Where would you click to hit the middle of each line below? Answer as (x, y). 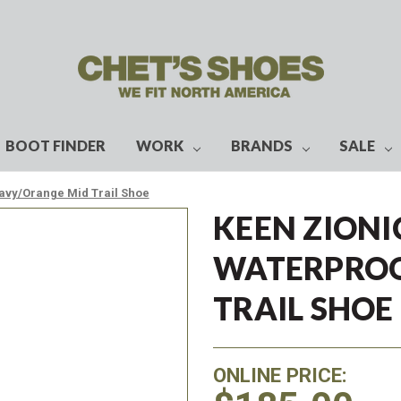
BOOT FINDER (56, 145)
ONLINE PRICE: (280, 375)
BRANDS (261, 145)
